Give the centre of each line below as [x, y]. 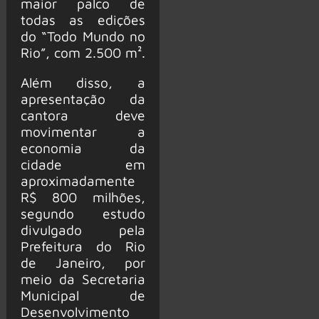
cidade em [83, 164]
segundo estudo [83, 213]
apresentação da [83, 98]
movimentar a [83, 131]
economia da [83, 147]
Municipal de [83, 295]
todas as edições [83, 19]
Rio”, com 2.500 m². [83, 52]
